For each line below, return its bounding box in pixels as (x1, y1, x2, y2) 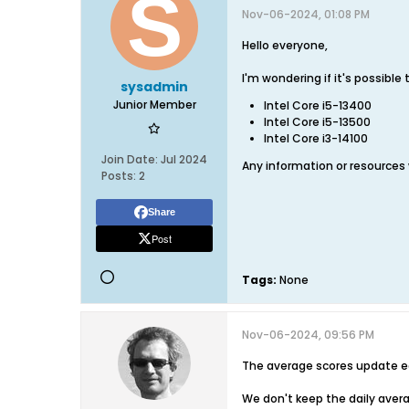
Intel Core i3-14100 (264, 131, 368, 146)
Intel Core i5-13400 (264, 98, 372, 113)
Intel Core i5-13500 (264, 114, 371, 130)
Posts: (101, 168, 136, 184)
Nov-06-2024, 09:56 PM (242, 327, 374, 342)
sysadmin (121, 78, 188, 96)
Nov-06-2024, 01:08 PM (242, 6, 370, 22)
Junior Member (112, 97, 196, 112)
